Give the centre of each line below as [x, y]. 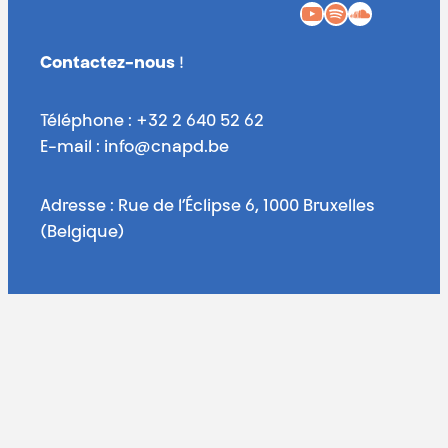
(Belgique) [82, 232]
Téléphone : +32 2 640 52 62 [152, 122]
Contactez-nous [107, 63]
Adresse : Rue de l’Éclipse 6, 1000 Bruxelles [207, 206]
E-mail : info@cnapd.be [134, 148]
